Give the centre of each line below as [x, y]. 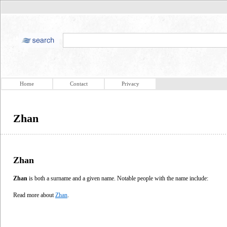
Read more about [34, 195]
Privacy [130, 84]
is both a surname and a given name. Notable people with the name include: [118, 178]
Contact [79, 84]
